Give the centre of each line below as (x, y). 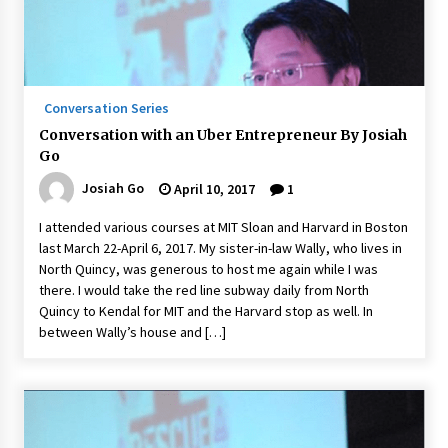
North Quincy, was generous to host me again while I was (208, 269)
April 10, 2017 (212, 189)
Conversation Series (106, 108)
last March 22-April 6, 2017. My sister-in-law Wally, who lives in (220, 248)
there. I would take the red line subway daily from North (203, 290)
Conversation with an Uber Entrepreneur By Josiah (222, 135)
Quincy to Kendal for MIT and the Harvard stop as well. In (205, 311)
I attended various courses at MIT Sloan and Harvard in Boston (223, 227)
